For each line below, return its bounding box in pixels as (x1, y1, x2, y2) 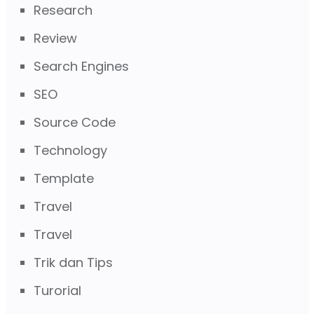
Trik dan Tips (33, 253, 113, 271)
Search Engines (33, 57, 129, 75)
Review (33, 29, 77, 47)
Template (33, 169, 94, 187)
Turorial (33, 281, 81, 299)
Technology (33, 141, 107, 159)
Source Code (33, 113, 116, 131)
